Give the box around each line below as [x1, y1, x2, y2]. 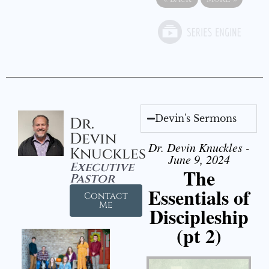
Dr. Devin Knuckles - [148, 139, 250, 156]
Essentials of [148, 183, 250, 212]
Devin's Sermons [155, 112, 237, 125]
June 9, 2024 [168, 151, 230, 168]
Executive [69, 159, 134, 176]
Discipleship [149, 202, 249, 231]
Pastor [69, 171, 115, 187]
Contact [83, 190, 128, 203]
